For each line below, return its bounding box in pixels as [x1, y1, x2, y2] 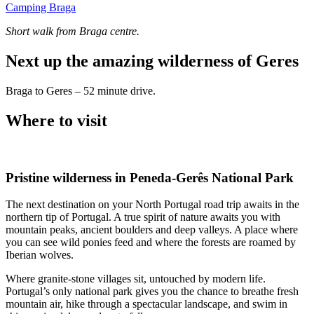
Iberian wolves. [6, 249, 74, 261]
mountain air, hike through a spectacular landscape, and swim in [6, 298, 287, 310]
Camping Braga [6, 1, 76, 14]
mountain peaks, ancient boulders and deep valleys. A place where [6, 224, 298, 236]
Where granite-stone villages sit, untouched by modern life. [6, 273, 266, 285]
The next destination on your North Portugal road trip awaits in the [6, 198, 299, 211]
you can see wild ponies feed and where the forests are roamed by [6, 236, 296, 249]
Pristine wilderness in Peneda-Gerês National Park [6, 170, 294, 185]
